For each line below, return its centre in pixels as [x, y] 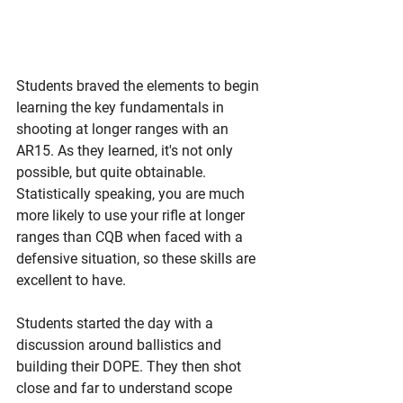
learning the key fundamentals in [122, 108]
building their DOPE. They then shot [130, 367]
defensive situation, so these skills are [138, 259]
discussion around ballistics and [121, 345]
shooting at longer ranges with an [124, 130]
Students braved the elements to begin [139, 86]
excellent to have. [73, 281]
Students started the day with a [116, 324]
